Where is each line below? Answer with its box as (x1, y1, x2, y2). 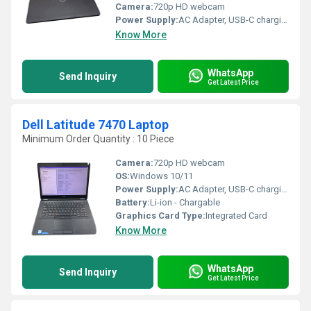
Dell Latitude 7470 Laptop (22, 117, 169, 132)
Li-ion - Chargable (150, 197, 220, 208)
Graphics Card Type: (115, 210, 205, 221)
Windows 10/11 (130, 171, 193, 181)
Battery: (115, 197, 150, 208)
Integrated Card (205, 210, 267, 221)
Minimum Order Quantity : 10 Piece (22, 133, 174, 144)
